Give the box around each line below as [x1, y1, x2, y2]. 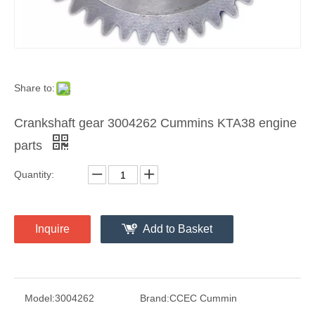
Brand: [140, 292, 169, 304]
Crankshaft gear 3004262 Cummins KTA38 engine [14, 116, 297, 131]
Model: [25, 292, 55, 304]
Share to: [14, 82, 55, 94]
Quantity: [14, 169, 54, 181]
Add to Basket [143, 223, 212, 236]
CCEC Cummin [169, 292, 237, 304]
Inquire [35, 223, 70, 236]
